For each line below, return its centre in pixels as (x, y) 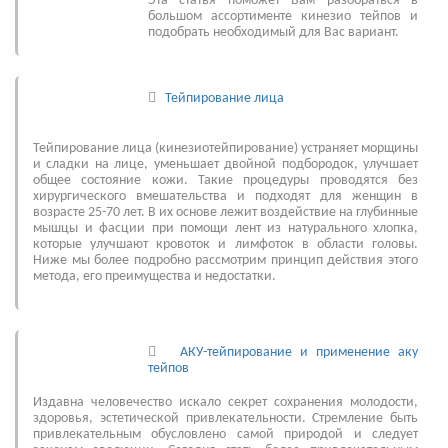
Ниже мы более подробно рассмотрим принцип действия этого (225, 260)
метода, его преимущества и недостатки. (154, 276)
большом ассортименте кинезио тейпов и (283, 16)
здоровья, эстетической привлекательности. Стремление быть (225, 418)
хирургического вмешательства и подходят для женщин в (225, 196)
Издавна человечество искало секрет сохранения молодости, (225, 402)
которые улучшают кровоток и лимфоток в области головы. (225, 244)
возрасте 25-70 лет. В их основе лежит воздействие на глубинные (225, 212)
